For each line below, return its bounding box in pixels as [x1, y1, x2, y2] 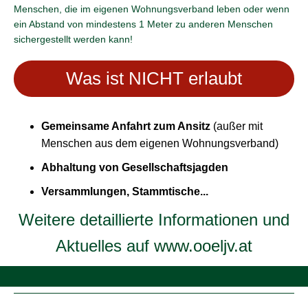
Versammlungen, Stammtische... [41, 186, 208, 197]
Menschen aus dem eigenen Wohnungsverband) [41, 137, 278, 149]
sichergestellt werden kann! [14, 34, 133, 45]
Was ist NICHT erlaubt [66, 68, 242, 89]
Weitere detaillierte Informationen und [19, 210, 289, 229]
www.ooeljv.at [154, 236, 252, 255]
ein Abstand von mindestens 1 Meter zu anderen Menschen [14, 19, 273, 30]
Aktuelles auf [56, 236, 154, 255]
